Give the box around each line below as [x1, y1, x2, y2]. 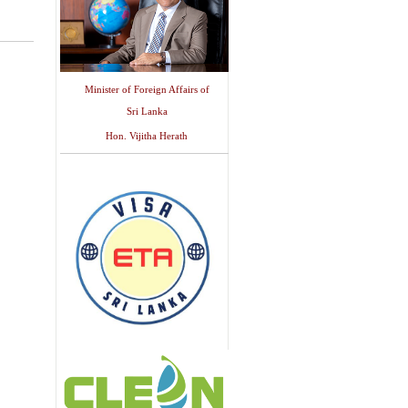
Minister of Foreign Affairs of [84, 85, 209, 95]
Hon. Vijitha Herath [106, 131, 189, 141]
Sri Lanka [126, 107, 168, 117]
